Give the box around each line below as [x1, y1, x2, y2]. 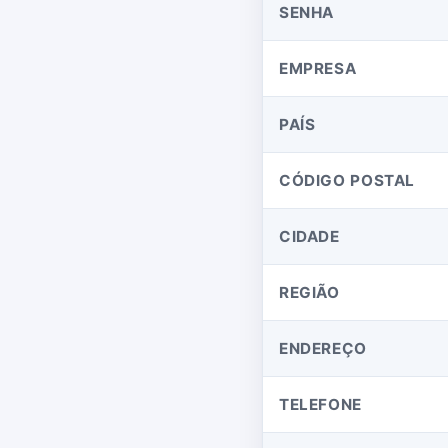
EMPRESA [279, 59, 357, 78]
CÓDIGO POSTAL [279, 171, 415, 190]
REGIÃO [279, 283, 340, 302]
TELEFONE [279, 395, 362, 414]
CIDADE [279, 227, 340, 246]
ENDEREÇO [279, 339, 367, 358]
